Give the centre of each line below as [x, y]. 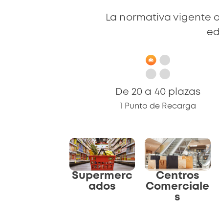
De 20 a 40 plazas [158, 92]
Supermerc [102, 176]
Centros [177, 176]
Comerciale [178, 187]
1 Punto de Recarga [158, 106]
